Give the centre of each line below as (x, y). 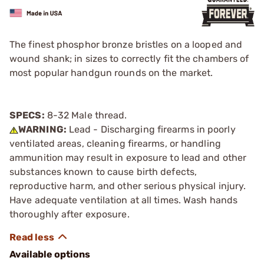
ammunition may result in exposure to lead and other (128, 158)
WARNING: (42, 129)
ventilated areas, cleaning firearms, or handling (115, 143)
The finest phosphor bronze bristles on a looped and (126, 44)
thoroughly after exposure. (70, 214)
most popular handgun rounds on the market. (111, 73)
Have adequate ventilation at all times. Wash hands (124, 200)
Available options (50, 254)
